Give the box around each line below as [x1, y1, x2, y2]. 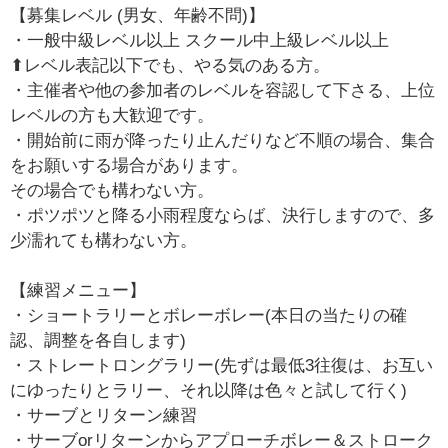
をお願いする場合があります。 [10, 156, 249, 176]
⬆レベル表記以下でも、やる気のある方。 [10, 56, 331, 76]
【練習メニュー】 [10, 281, 147, 301]
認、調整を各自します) [10, 331, 187, 351]
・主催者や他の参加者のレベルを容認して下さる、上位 [10, 81, 436, 101]
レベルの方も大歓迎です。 [10, 106, 215, 126]
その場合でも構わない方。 [10, 181, 215, 201]
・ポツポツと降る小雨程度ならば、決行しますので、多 [10, 206, 436, 226]
